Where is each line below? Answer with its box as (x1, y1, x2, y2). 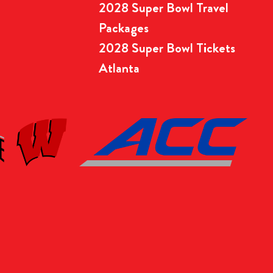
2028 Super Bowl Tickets (99, 38, 235, 57)
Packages (99, 18, 149, 37)
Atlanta (99, 58, 140, 77)
